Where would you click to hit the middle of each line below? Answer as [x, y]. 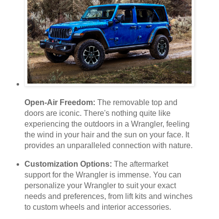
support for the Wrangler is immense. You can [103, 175]
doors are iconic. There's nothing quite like [97, 113]
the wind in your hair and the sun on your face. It [107, 134]
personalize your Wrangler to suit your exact [100, 185]
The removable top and [136, 102]
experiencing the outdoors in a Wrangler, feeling [107, 124]
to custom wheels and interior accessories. [98, 207]
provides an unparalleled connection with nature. [108, 145]
